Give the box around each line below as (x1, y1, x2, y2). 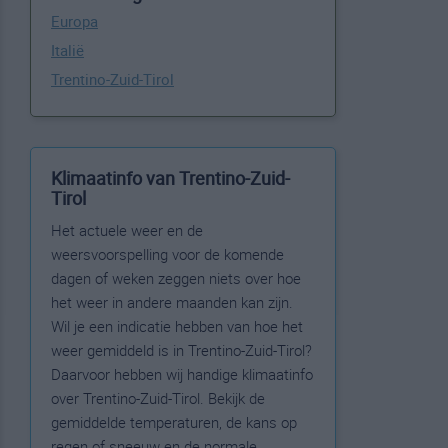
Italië (51, 40, 84, 60)
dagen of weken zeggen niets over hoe (51, 268, 301, 288)
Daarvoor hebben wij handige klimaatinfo (51, 364, 313, 384)
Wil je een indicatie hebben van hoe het (51, 316, 303, 336)
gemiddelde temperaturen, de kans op (51, 412, 297, 432)
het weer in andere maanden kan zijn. (51, 292, 293, 312)
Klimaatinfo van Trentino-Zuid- (51, 166, 290, 190)
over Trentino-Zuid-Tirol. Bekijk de (51, 388, 265, 408)
